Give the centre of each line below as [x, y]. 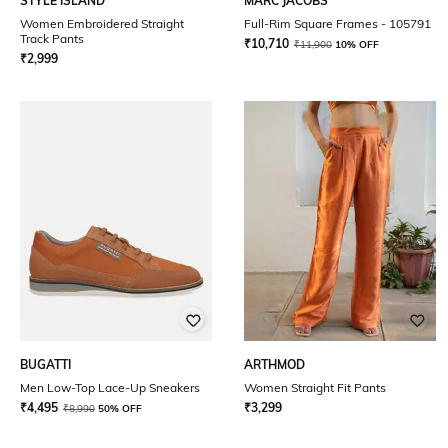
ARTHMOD [274, 364]
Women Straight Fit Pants [315, 387]
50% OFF [120, 408]
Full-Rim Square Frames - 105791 [337, 23]
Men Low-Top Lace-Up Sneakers [110, 387]
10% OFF [357, 44]
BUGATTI [45, 364]
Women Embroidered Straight [102, 23]
